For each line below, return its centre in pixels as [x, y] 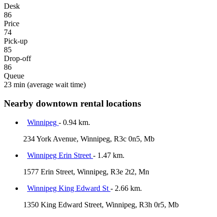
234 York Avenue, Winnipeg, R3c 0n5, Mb [89, 139]
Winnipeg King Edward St [69, 188]
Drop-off [17, 59]
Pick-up [16, 41]
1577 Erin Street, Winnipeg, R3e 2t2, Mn [86, 171]
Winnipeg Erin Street [60, 155]
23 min [15, 85]
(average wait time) [55, 85]
